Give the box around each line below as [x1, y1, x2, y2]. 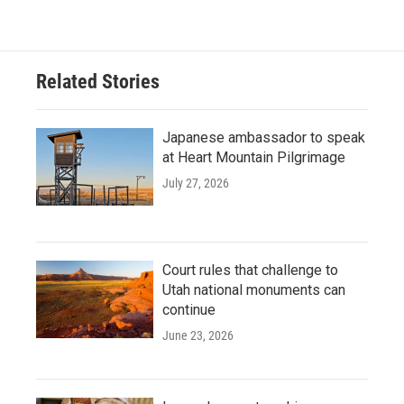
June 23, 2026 [162, 327, 234, 343]
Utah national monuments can [162, 280, 345, 298]
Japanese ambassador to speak [162, 128, 365, 146]
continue [162, 300, 216, 318]
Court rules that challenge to [162, 261, 338, 279]
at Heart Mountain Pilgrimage [162, 148, 345, 166]
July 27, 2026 [162, 175, 229, 190]
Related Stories [36, 69, 160, 93]
